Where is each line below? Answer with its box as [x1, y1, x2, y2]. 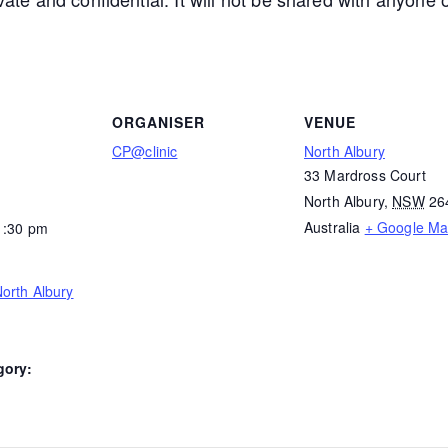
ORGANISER [112, 111, 205, 132]
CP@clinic [112, 140, 178, 161]
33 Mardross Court [304, 164, 426, 185]
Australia [304, 216, 361, 237]
